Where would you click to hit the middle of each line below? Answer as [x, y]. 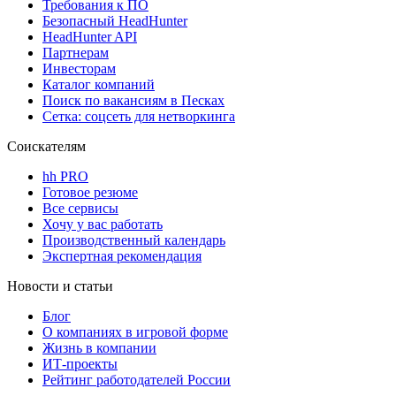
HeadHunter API [90, 36]
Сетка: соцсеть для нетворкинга [139, 116]
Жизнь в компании [99, 347]
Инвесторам [79, 68]
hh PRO [65, 176]
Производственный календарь [134, 240]
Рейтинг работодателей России [137, 379]
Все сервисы [80, 208]
